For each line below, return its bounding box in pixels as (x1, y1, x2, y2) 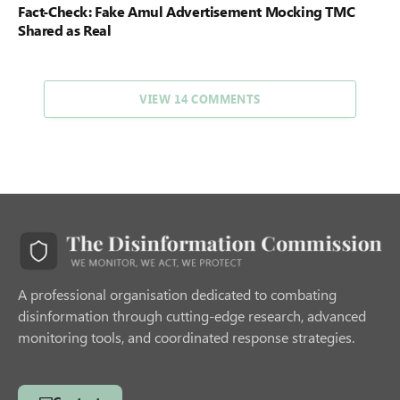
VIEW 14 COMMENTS (139, 91, 261, 107)
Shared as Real (18, 21, 112, 40)
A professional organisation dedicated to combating (18, 284, 337, 304)
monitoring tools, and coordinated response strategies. (18, 327, 354, 346)
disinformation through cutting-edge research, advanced (18, 305, 366, 325)
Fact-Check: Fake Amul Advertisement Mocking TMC (18, 2, 355, 21)
